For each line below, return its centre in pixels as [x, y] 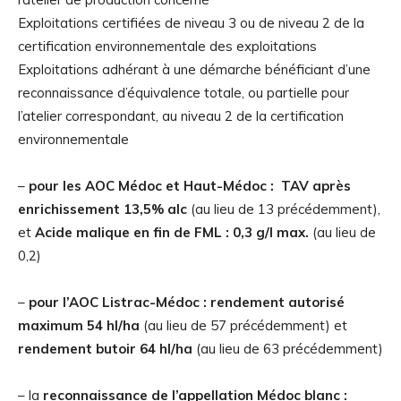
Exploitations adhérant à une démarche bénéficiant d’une [194, 70]
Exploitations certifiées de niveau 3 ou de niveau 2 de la [191, 23]
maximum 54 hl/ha [79, 326]
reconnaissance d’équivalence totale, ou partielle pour [183, 93]
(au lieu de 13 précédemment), [284, 209]
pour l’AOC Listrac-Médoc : [118, 303]
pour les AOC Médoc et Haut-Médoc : [151, 186]
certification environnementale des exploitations [167, 47]
